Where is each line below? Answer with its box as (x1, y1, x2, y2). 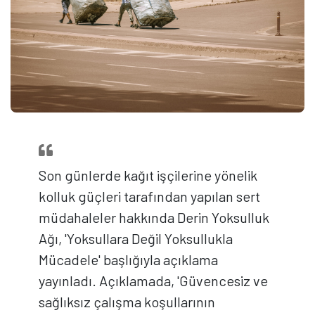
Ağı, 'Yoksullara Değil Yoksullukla (39, 230, 233, 247)
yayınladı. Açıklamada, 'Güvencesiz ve (39, 272, 268, 290)
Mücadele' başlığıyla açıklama (39, 251, 218, 269)
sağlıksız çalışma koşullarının (39, 293, 215, 311)
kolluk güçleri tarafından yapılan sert (39, 188, 260, 205)
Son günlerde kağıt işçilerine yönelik (39, 167, 257, 184)
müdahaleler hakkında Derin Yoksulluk (39, 209, 269, 226)
